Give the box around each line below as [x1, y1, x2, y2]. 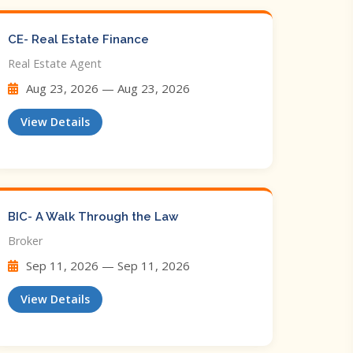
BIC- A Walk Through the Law [8, 210, 178, 224]
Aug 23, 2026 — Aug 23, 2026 [23, 80, 190, 96]
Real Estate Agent [8, 56, 102, 71]
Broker [8, 233, 43, 248]
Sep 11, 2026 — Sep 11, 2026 [23, 258, 190, 273]
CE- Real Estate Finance [8, 32, 149, 46]
